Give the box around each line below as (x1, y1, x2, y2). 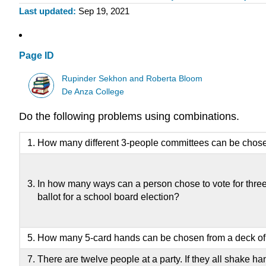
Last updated (19, 6, 73, 17)
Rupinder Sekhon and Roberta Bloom (62, 74, 203, 83)
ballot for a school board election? (37, 192, 179, 202)
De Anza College (62, 87, 125, 96)
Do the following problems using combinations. (19, 110, 239, 123)
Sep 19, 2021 (78, 6, 129, 17)
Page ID (19, 50, 54, 61)
